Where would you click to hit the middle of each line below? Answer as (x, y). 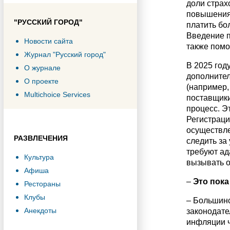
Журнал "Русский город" (65, 54)
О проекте (41, 81)
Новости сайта (49, 41)
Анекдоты (40, 210)
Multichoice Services (57, 94)
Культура (39, 157)
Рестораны (42, 184)
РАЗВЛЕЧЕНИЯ (41, 138)
